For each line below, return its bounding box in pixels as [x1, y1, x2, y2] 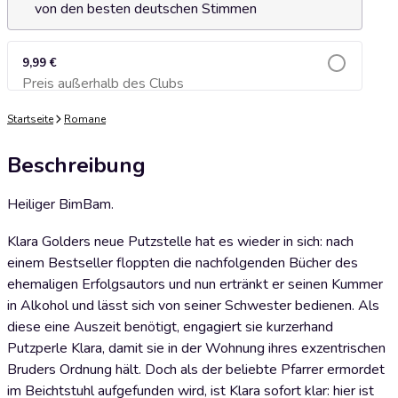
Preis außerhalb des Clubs [22, 74, 184, 93]
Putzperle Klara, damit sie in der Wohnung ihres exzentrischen [7, 338, 386, 358]
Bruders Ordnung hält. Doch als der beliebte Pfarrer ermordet [7, 360, 385, 379]
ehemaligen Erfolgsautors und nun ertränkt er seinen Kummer [7, 275, 383, 294]
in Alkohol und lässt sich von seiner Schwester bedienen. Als [7, 296, 379, 315]
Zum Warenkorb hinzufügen [114, 82, 256, 95]
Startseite [7, 112, 53, 126]
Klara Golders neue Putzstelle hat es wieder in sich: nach [7, 232, 354, 251]
